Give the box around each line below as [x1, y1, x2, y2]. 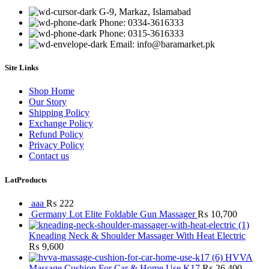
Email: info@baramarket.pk [110, 39, 215, 49]
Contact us [29, 151, 69, 162]
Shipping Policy [29, 107, 89, 118]
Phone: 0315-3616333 [99, 28, 184, 38]
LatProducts [5, 175, 47, 184]
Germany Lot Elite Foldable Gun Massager [31, 208, 198, 219]
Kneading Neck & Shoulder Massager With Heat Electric [29, 230, 246, 241]
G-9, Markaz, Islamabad [99, 7, 191, 17]
